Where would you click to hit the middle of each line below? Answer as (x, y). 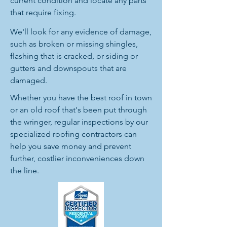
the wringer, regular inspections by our (79, 122)
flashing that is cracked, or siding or (74, 56)
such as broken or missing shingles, (74, 44)
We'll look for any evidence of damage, (81, 32)
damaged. (29, 80)
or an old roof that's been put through (79, 110)
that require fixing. (43, 12)
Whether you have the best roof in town (81, 98)
